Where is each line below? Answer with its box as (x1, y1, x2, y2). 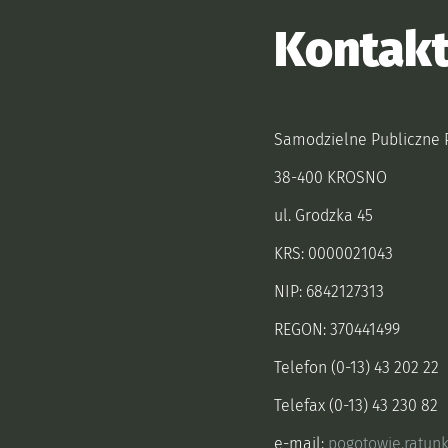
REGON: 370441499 (274, 320, 400, 339)
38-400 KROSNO (274, 168, 387, 187)
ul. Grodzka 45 (274, 206, 373, 225)
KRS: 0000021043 (274, 244, 393, 263)
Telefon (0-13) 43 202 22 (274, 358, 439, 377)
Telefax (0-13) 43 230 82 (274, 396, 442, 415)
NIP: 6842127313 (274, 282, 384, 301)
